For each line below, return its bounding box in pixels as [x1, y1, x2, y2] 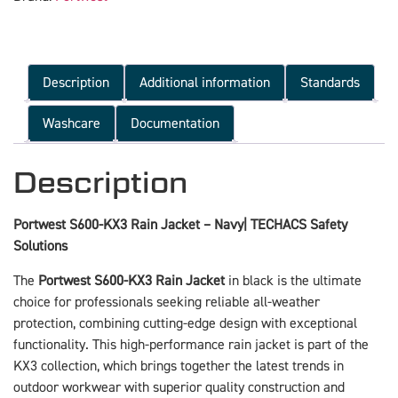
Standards [300, 73, 360, 92]
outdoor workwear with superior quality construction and [13, 378, 345, 396]
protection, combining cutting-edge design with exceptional [13, 314, 357, 332]
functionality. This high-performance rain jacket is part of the [13, 335, 369, 354]
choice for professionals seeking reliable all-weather [13, 292, 320, 311]
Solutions [13, 237, 68, 256]
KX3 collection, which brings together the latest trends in [13, 356, 344, 375]
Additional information [139, 73, 270, 92]
